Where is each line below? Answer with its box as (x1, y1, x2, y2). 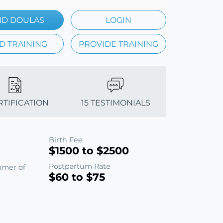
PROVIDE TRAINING (79, 39, 158, 49)
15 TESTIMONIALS (81, 98, 150, 108)
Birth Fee (49, 135, 83, 144)
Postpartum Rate (49, 161, 111, 171)
